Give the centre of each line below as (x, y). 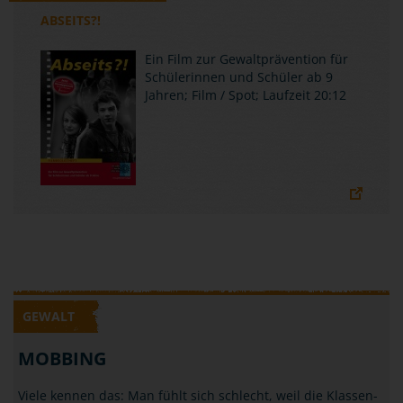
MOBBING (62, 358)
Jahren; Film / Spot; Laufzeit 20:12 (246, 95)
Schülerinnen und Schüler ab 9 (239, 77)
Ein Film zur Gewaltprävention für (246, 59)
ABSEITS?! (71, 20)
